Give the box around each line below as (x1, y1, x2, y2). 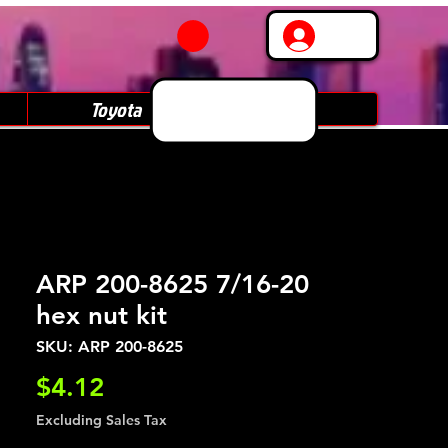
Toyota (89, 95, 141, 123)
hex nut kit (36, 300, 167, 331)
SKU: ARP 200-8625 (36, 337, 183, 356)
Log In (329, 26, 373, 45)
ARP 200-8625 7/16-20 (36, 269, 309, 300)
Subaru (264, 95, 316, 123)
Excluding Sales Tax (36, 411, 167, 429)
